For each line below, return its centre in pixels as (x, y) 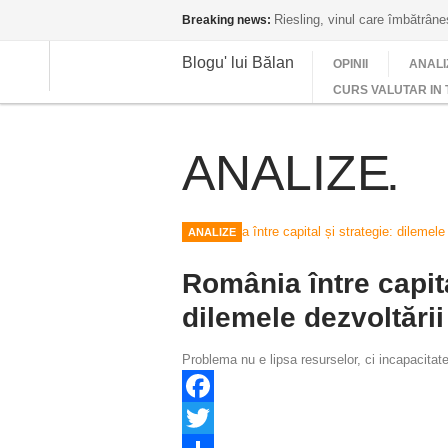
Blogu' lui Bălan (238, 62)
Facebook (210, 417)
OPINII (350, 64)
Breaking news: (226, 20)
